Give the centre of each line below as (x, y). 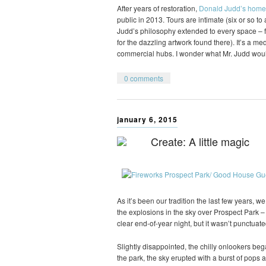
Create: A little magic (200, 142)
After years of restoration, (158, 8)
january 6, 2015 (147, 120)
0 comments (144, 78)
